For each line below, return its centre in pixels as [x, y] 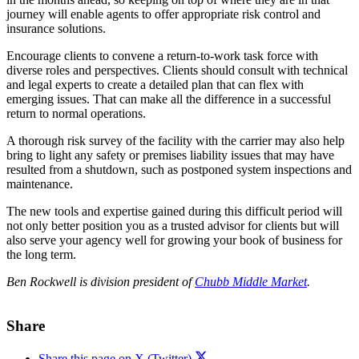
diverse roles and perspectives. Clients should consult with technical [177, 71]
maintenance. [40, 184]
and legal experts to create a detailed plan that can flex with [155, 85]
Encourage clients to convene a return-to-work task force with [162, 56]
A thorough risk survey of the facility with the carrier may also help [175, 141]
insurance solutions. [56, 29]
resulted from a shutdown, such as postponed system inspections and [179, 170]
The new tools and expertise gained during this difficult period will [174, 212]
